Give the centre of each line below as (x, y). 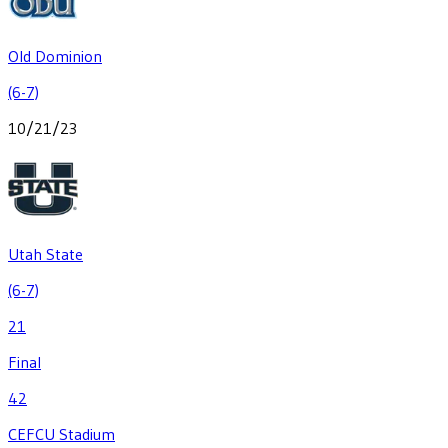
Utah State (45, 253)
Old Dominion (55, 55)
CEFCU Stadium (61, 433)
